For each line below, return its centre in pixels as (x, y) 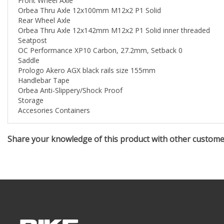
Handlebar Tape (44, 68)
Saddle (29, 48)
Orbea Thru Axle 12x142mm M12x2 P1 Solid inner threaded (114, 18)
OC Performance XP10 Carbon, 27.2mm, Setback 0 (100, 38)
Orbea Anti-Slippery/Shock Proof (70, 78)
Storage (31, 88)
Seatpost (32, 28)
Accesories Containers (54, 98)
